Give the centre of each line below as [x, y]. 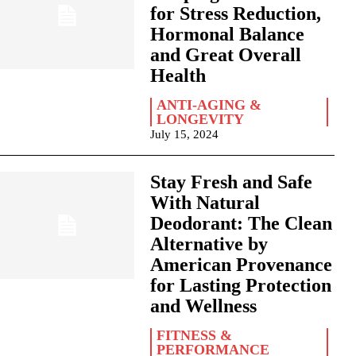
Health [180, 75]
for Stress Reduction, [235, 14]
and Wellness [203, 306]
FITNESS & [194, 335]
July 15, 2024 [184, 134]
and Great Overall [225, 55]
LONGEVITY [200, 119]
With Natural [205, 203]
